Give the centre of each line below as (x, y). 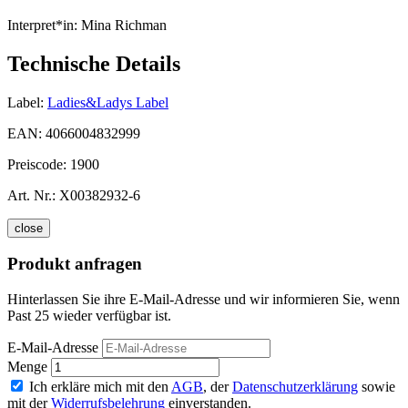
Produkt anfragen (75, 264)
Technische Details (94, 63)
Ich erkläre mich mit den (100, 387)
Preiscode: (39, 164)
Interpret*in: (42, 25)
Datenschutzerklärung (295, 387)
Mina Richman (122, 25)
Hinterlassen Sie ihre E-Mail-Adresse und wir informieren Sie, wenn (204, 300)
